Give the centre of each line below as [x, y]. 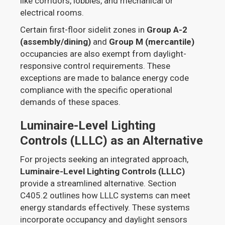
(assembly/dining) [56, 41]
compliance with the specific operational [96, 90]
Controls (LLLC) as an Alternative [112, 140]
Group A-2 [167, 29]
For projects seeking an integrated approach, [104, 159]
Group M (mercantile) [152, 41]
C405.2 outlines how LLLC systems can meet [105, 195]
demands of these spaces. [71, 102]
